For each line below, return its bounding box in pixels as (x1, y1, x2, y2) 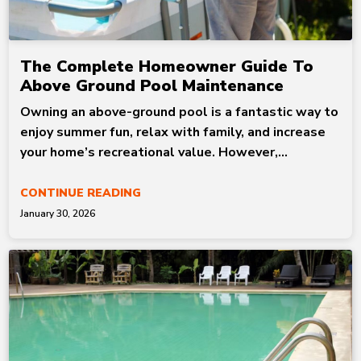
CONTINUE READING (20, 185, 142, 201)
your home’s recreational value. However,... (20, 143, 288, 162)
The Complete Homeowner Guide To (20, 55, 314, 77)
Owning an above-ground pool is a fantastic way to (20, 103, 339, 122)
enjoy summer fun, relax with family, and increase (20, 123, 326, 142)
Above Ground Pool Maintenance (20, 74, 284, 97)
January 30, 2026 (20, 207, 96, 221)
